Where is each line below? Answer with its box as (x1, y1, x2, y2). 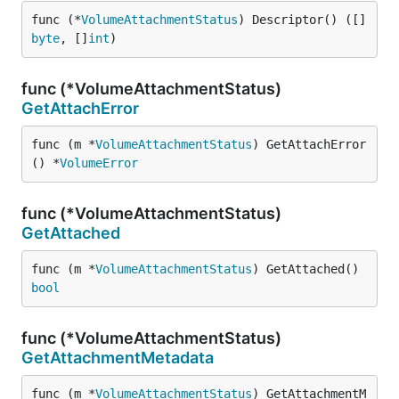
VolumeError (60, 156, 138, 170)
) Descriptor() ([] (238, 12, 366, 27)
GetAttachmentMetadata (21, 348, 214, 367)
